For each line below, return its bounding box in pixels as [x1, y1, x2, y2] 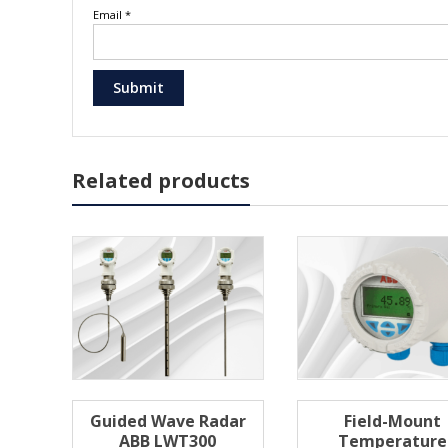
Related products [72, 166, 250, 194]
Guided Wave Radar [89, 409, 246, 432]
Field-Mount [344, 409, 442, 432]
